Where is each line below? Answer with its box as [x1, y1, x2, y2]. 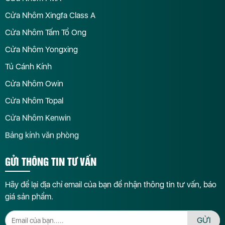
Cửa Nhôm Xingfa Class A [5, 11, 95, 21]
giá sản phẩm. [5, 192, 53, 202]
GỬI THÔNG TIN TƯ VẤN [5, 154, 96, 169]
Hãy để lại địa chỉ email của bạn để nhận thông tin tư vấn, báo [5, 180, 216, 190]
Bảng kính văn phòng [5, 130, 79, 140]
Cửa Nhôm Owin [5, 79, 63, 89]
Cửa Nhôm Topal [5, 96, 63, 106]
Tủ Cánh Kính [5, 62, 52, 72]
